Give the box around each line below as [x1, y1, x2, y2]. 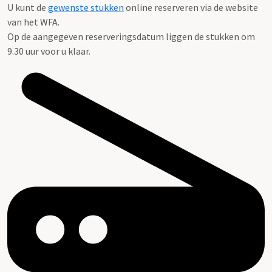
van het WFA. [7, 15, 59, 28]
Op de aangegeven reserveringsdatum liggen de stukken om [7, 30, 255, 42]
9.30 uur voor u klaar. [7, 44, 90, 57]
